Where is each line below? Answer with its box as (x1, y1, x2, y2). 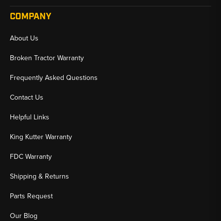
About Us (10, 33, 38, 43)
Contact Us (10, 92, 43, 103)
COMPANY (10, 10, 51, 23)
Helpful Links (10, 111, 49, 122)
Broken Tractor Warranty (10, 52, 84, 63)
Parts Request (10, 190, 53, 201)
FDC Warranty (10, 151, 52, 162)
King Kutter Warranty (10, 131, 72, 142)
